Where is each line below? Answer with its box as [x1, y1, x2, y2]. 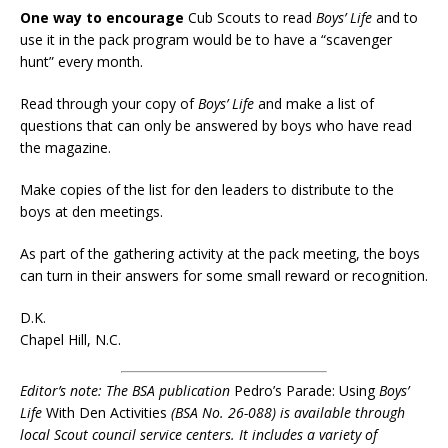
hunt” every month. [20, 52, 143, 71]
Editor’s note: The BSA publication [20, 381, 230, 400]
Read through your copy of [20, 94, 198, 113]
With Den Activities [42, 403, 171, 422]
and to [372, 8, 418, 27]
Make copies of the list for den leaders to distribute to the [20, 180, 394, 199]
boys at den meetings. [20, 202, 163, 221]
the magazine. [20, 138, 111, 157]
